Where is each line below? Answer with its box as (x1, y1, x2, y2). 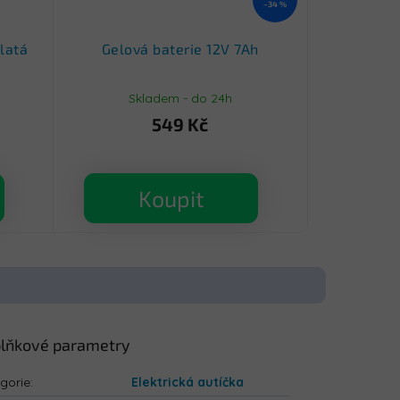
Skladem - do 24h (128, 89, 232, 106)
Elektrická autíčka (131, 374, 245, 391)
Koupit (137, 185, 204, 212)
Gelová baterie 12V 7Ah (101, 40, 259, 58)
